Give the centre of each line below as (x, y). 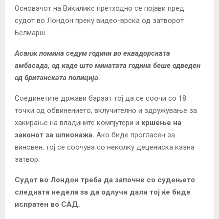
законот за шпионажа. (55, 135)
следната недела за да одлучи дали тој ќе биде (103, 192)
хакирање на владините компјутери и (78, 122)
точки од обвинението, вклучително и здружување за (106, 110)
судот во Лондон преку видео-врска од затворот (99, 20)
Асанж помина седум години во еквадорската (92, 53)
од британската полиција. (57, 77)
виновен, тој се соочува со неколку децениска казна (105, 147)
